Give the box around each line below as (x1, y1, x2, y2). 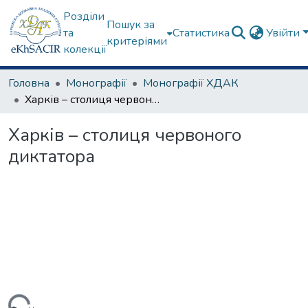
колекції (63, 42, 107, 57)
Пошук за (107, 17, 155, 32)
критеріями (107, 34, 167, 49)
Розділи (63, 9, 104, 24)
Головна (8, 76, 49, 91)
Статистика (173, 25, 230, 41)
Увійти (266, 25, 302, 41)
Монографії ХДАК (143, 76, 239, 91)
